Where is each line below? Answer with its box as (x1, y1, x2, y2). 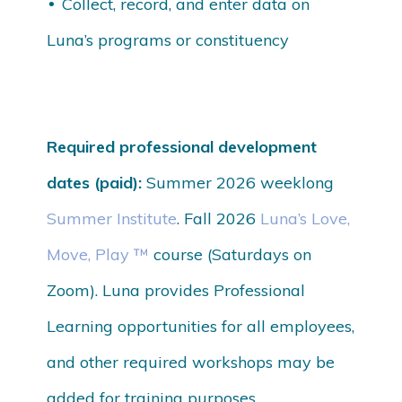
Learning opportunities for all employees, (47, 316, 355, 337)
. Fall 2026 (177, 208, 261, 230)
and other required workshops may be (47, 352, 336, 373)
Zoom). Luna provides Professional (47, 280, 306, 301)
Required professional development (47, 136, 318, 158)
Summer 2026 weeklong (142, 172, 335, 194)
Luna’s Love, (260, 208, 351, 230)
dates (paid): (47, 172, 143, 194)
